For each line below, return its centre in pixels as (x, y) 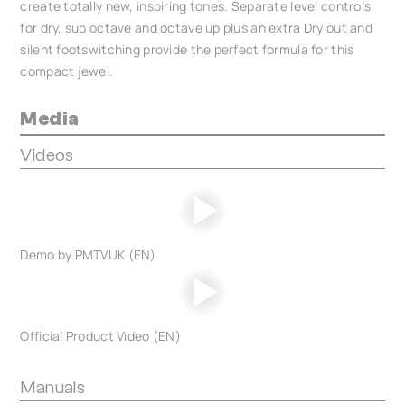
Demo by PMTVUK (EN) (88, 254)
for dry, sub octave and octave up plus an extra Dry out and (196, 28)
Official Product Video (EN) (100, 336)
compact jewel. (67, 71)
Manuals (53, 387)
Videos (47, 155)
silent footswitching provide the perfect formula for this (187, 49)
